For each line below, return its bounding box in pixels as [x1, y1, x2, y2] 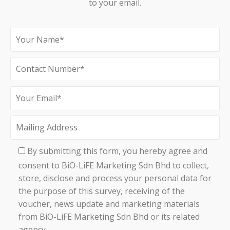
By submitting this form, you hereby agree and [27, 145, 207, 157]
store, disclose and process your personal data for [18, 172, 212, 184]
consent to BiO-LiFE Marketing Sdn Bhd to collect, [18, 159, 209, 171]
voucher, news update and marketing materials [18, 198, 200, 209]
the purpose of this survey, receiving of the [18, 185, 185, 197]
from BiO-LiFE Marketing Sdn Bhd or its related [18, 210, 200, 222]
